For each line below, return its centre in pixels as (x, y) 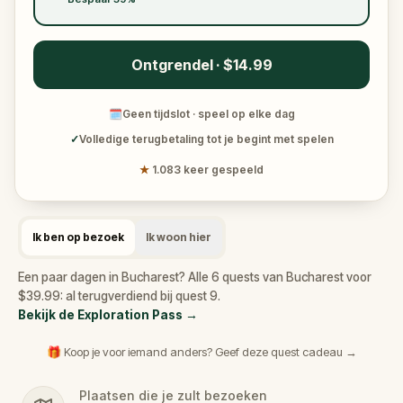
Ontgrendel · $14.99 (201, 65)
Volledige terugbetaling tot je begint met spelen (206, 139)
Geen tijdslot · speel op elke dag (208, 114)
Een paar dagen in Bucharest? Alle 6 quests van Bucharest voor (195, 277)
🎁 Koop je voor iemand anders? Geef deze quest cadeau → (201, 352)
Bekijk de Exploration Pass (100, 315)
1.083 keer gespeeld (208, 170)
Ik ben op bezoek (78, 237)
